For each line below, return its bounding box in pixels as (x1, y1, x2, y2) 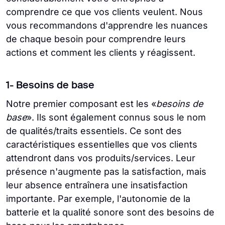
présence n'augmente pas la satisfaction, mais (6, 166, 206, 177)
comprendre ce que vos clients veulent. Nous (6, 7, 203, 17)
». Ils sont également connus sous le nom (27, 112, 206, 123)
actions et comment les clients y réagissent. (6, 47, 195, 58)
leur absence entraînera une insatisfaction (6, 180, 188, 190)
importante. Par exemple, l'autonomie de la (6, 193, 190, 204)
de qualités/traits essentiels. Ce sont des (6, 126, 182, 136)
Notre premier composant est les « (6, 98, 156, 109)
